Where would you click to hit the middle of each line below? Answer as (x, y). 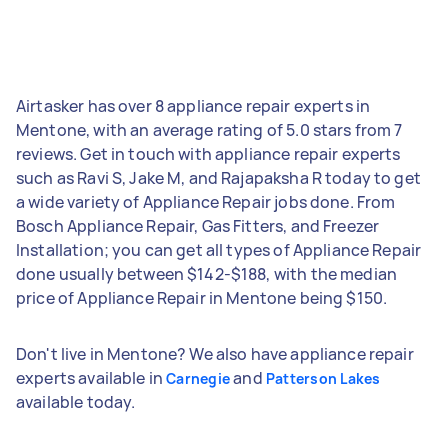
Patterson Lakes (323, 378)
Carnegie (198, 378)
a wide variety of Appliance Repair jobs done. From (206, 201)
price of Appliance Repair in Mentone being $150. (202, 297)
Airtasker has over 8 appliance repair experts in (193, 105)
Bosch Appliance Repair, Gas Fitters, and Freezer (198, 225)
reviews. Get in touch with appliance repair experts (208, 153)
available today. (76, 401)
